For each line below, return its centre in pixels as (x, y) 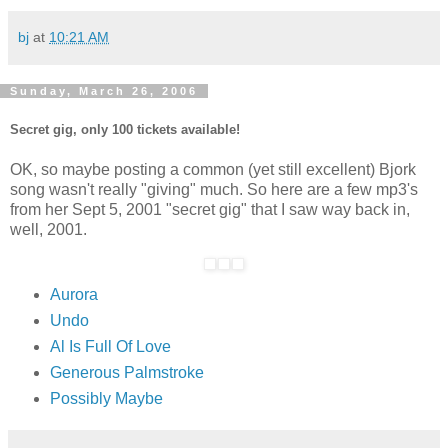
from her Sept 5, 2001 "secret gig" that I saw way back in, (210, 209)
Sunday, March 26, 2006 (104, 91)
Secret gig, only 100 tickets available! (125, 129)
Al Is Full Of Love (110, 347)
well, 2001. (48, 229)
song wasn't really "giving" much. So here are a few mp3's (214, 189)
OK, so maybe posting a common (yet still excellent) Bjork (213, 169)
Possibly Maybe (106, 399)
